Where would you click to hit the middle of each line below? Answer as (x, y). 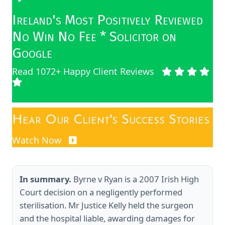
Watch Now (38, 140)
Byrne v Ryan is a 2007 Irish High (135, 179)
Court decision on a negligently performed (101, 192)
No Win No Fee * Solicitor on (94, 36)
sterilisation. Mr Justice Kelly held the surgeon (106, 205)
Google (32, 53)
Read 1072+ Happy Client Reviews (83, 71)
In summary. (45, 179)
